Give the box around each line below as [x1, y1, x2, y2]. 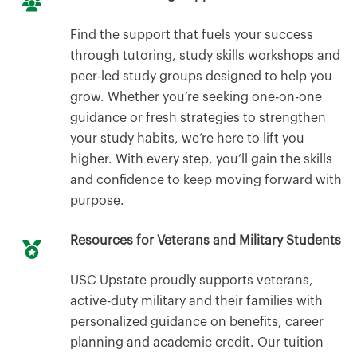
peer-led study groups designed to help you [70, 69, 332, 83]
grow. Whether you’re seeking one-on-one [70, 90, 322, 104]
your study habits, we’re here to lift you [70, 131, 304, 145]
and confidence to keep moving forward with [70, 173, 342, 186]
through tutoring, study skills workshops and [70, 49, 340, 62]
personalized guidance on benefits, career [70, 315, 324, 328]
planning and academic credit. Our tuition [70, 335, 324, 349]
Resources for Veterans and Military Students [70, 233, 341, 247]
